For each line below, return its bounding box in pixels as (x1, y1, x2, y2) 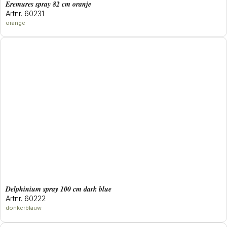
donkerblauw (6, 204, 42, 212)
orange (6, 19, 25, 27)
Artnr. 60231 (6, 9, 44, 18)
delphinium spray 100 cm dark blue (11, 184, 111, 195)
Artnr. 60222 (6, 194, 46, 203)
